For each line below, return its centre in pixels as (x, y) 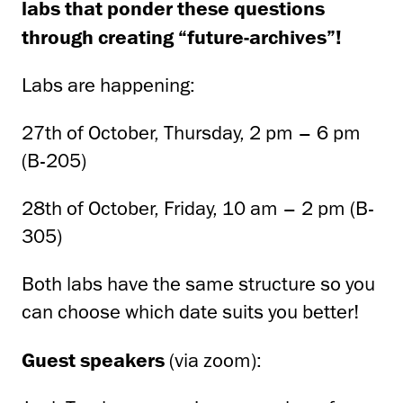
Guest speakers (93, 359)
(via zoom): (213, 360)
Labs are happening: (108, 85)
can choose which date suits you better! (191, 311)
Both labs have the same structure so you (198, 283)
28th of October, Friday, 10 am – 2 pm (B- (198, 208)
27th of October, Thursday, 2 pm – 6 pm (191, 132)
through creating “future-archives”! (182, 36)
